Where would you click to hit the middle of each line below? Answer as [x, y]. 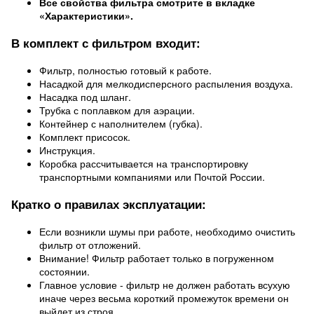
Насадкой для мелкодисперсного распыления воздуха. [166, 83]
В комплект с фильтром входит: [106, 43]
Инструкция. [67, 150]
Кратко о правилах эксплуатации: [110, 204]
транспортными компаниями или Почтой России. [152, 177]
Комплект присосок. [85, 137]
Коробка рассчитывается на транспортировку [144, 163]
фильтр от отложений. [90, 245]
